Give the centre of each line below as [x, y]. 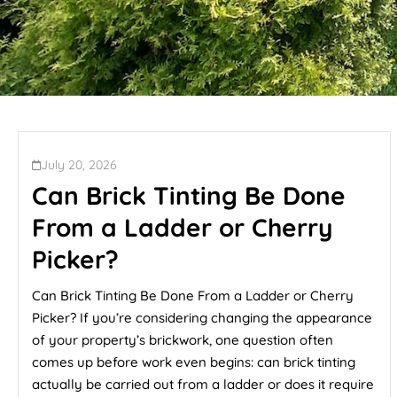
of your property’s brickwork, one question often [183, 340]
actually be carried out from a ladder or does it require [203, 384]
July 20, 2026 [79, 165]
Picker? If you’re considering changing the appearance [202, 318]
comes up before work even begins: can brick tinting [194, 362]
